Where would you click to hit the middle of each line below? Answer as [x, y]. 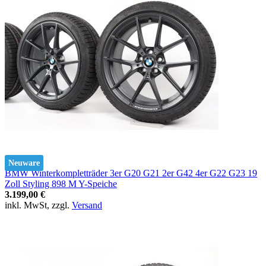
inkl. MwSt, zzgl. [38, 205]
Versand [87, 205]
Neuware [24, 163]
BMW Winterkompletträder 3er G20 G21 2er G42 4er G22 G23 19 [131, 173]
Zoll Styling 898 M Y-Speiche [61, 183]
